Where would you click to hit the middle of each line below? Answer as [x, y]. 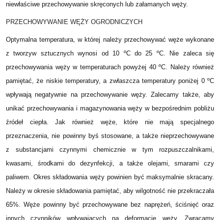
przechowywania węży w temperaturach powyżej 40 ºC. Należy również [110, 67]
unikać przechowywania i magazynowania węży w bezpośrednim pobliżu [110, 109]
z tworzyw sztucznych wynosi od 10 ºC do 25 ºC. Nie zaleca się [110, 54]
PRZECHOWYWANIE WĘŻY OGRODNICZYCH [74, 22]
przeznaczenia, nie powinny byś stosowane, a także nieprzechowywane [110, 136]
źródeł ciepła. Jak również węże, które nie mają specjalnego [110, 122]
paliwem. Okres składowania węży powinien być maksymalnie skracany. [110, 177]
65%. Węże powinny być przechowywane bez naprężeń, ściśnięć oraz [110, 205]
